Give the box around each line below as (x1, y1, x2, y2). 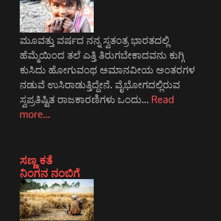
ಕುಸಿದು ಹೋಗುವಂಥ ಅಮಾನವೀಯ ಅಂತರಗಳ (20, 63, 195, 76)
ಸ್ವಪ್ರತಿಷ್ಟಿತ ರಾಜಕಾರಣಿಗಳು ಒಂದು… (20, 93, 151, 106)
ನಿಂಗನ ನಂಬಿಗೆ (20, 166, 80, 180)
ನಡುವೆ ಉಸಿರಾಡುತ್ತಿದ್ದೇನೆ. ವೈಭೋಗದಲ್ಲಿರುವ (20, 78, 180, 91)
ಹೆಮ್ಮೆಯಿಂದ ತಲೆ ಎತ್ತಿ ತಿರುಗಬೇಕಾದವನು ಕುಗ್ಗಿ (20, 48, 184, 62)
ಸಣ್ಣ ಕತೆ (20, 153, 53, 167)
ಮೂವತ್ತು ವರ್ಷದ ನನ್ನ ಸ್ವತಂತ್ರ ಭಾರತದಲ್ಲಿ (20, 34, 169, 47)
